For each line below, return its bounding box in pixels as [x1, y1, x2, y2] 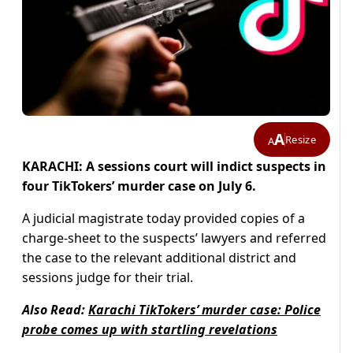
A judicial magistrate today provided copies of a [22, 210, 305, 228]
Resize [285, 132, 316, 147]
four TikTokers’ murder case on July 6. [22, 177, 256, 195]
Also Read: [22, 301, 88, 319]
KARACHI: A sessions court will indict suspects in [22, 158, 326, 176]
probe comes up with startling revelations [22, 321, 277, 339]
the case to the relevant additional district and [22, 249, 296, 267]
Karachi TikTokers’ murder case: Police [88, 301, 321, 319]
